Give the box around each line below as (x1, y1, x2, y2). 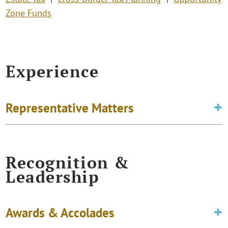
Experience (6, 61, 99, 82)
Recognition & (6, 151, 130, 173)
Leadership (6, 165, 99, 187)
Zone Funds (6, 7, 52, 19)
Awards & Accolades (6, 204, 115, 221)
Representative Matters (6, 99, 134, 116)
